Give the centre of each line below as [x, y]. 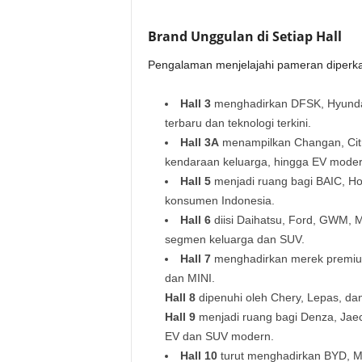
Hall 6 [195, 220]
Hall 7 [195, 259]
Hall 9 [180, 317]
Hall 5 [195, 181]
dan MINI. [189, 278]
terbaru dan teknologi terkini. [238, 123]
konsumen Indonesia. [219, 201]
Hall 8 [180, 298]
